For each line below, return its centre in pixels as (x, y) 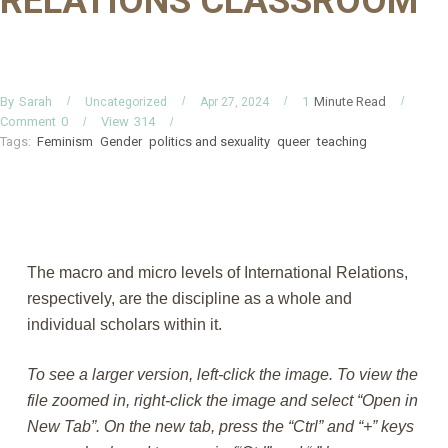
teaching (342, 141)
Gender (121, 141)
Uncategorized (126, 101)
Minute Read (350, 101)
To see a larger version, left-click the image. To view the (222, 374)
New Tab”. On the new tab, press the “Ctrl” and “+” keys (220, 426)
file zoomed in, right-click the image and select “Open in (222, 400)
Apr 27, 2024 (234, 101)
